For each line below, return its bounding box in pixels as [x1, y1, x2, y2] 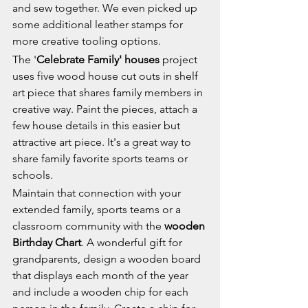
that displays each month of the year [12, 269, 191, 283]
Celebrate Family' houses [36, 52, 159, 66]
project [159, 52, 200, 66]
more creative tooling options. [12, 34, 161, 48]
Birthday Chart [12, 236, 81, 250]
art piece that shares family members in [12, 85, 206, 99]
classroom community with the [12, 219, 164, 233]
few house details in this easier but [12, 118, 183, 132]
